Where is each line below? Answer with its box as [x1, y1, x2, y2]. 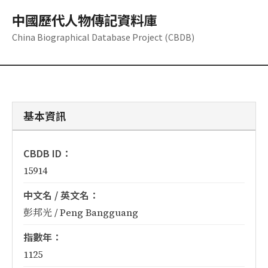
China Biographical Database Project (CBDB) [12, 31, 194, 43]
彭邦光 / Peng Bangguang [23, 206, 138, 219]
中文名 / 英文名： [23, 188, 99, 202]
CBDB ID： [23, 146, 71, 160]
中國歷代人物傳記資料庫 [12, 10, 157, 29]
